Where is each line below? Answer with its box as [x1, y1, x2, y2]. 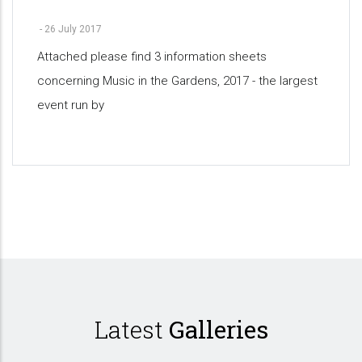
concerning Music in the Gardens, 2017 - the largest [37, 73, 318, 88]
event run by [37, 97, 104, 112]
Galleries [168, 313, 268, 345]
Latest [94, 313, 169, 345]
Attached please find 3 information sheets [37, 48, 267, 64]
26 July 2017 [44, 23, 102, 35]
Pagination [12, 220, 109, 244]
